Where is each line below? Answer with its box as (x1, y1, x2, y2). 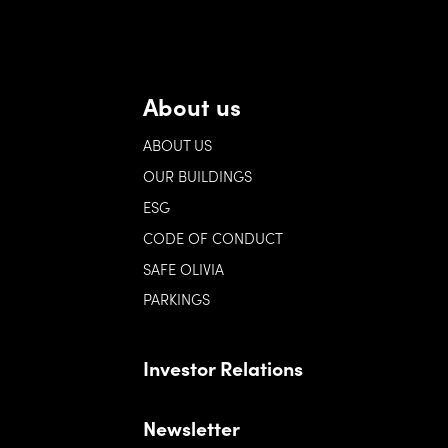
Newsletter (142, 414, 240, 442)
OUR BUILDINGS (142, 165, 252, 187)
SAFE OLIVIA (142, 257, 224, 279)
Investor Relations (142, 353, 303, 381)
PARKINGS (142, 288, 210, 310)
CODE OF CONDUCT (142, 226, 283, 248)
